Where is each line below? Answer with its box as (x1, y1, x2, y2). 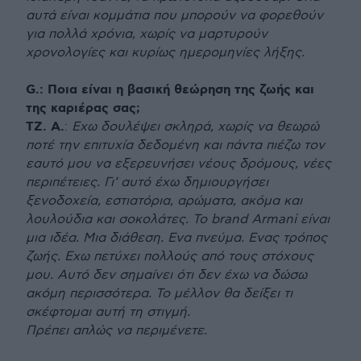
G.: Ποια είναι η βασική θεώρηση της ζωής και (26, 81, 314, 99)
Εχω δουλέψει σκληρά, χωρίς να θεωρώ (72, 119, 319, 135)
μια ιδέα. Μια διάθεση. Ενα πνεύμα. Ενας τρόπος (26, 230, 327, 247)
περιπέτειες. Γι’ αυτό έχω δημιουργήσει (26, 175, 268, 191)
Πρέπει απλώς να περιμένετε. (26, 323, 207, 339)
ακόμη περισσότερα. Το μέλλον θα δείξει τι (26, 286, 293, 302)
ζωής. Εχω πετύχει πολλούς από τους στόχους (26, 249, 313, 265)
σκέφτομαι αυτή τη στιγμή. (26, 305, 190, 321)
